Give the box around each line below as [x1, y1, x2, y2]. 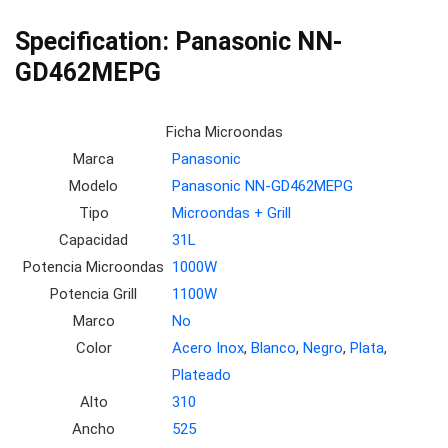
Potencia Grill [50, 285, 137, 303]
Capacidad [59, 231, 128, 249]
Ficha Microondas [165, 123, 283, 141]
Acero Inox [172, 339, 244, 357]
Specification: [15, 27, 175, 56]
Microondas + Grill [172, 204, 291, 222]
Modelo [69, 177, 118, 195]
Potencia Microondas [23, 258, 164, 276]
